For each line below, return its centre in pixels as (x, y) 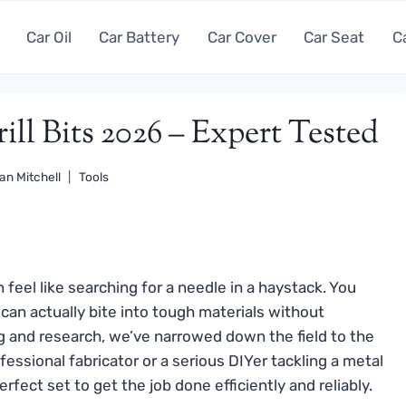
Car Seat (334, 37)
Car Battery (140, 37)
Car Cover (242, 37)
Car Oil (48, 37)
